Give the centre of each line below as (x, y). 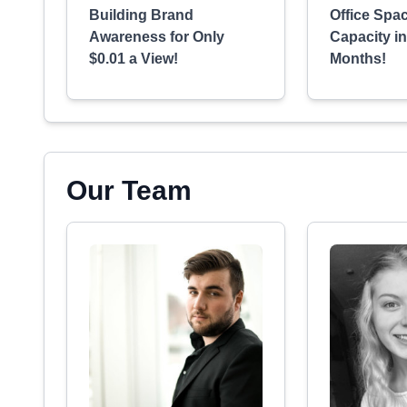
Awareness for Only (157, 37)
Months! (358, 59)
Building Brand (141, 15)
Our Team (129, 190)
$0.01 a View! (134, 59)
